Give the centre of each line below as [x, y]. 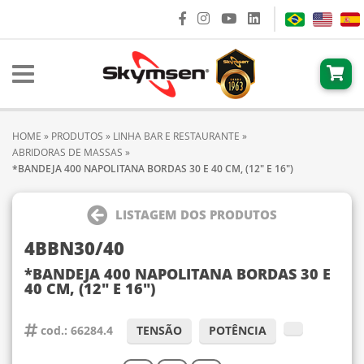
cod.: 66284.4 [75, 330]
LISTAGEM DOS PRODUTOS [196, 214]
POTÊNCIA [238, 330]
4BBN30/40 [74, 248]
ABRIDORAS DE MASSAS [69, 152]
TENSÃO [159, 330]
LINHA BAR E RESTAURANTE [176, 136]
